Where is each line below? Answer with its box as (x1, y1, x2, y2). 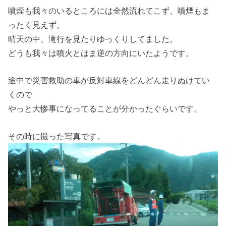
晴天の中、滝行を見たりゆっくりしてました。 (8, 34, 178, 43)
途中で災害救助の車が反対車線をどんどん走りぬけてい (8, 76, 210, 85)
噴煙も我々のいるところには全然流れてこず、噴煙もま (8, 6, 210, 15)
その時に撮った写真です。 (8, 131, 105, 141)
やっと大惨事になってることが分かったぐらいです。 (8, 104, 202, 114)
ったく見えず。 (8, 20, 65, 29)
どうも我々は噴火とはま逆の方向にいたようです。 (8, 48, 194, 58)
